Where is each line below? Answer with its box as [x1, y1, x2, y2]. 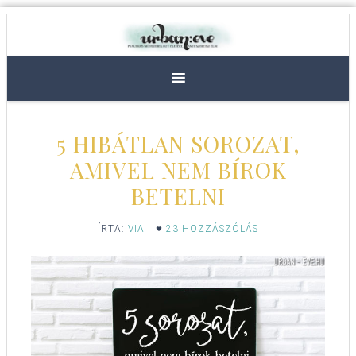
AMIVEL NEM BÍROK [69, 155, 287, 185]
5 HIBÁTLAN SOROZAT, [56, 129, 300, 159]
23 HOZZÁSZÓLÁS [166, 223, 258, 235]
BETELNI [130, 181, 226, 211]
